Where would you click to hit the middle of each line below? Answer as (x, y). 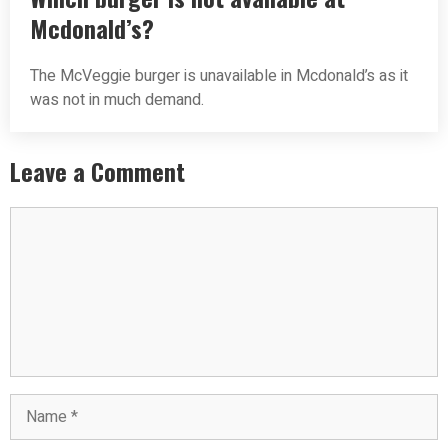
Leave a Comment (97, 171)
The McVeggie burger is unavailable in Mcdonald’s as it (219, 76)
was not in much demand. (117, 100)
